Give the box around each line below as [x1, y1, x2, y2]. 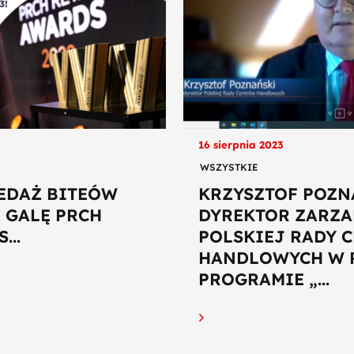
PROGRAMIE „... [198, 268, 330, 289]
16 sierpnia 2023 [198, 137, 284, 151]
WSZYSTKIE [199, 161, 258, 174]
